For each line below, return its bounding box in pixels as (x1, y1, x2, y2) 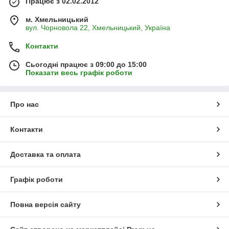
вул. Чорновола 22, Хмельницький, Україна (26, 23, 170, 32)
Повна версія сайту (10, 200, 81, 209)
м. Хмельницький (26, 15, 88, 24)
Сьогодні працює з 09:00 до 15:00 (26, 60, 147, 68)
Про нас (10, 100, 39, 108)
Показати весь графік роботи (26, 68, 132, 77)
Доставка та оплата (10, 150, 81, 158)
